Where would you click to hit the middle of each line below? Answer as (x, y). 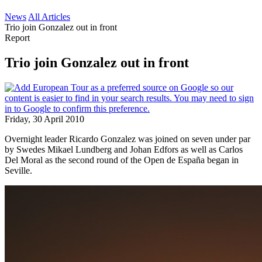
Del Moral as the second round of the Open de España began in (122, 160)
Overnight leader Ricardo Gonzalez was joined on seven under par (127, 139)
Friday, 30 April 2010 (44, 119)
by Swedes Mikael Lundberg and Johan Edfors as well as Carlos (124, 149)
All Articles (49, 17)
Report (17, 38)
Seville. (18, 170)
